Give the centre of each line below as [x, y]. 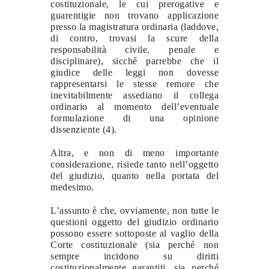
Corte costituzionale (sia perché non [134, 244]
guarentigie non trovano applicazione [134, 15]
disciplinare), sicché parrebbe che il [134, 61]
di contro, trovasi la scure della [134, 38]
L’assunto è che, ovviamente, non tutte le [134, 210]
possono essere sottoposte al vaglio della [134, 233]
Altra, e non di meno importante [134, 153]
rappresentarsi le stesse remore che [134, 83]
